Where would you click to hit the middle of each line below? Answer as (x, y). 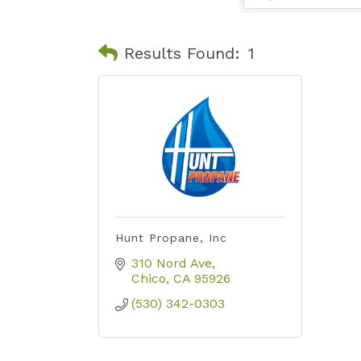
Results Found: (182, 53)
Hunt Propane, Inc (171, 238)
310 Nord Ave (172, 263)
